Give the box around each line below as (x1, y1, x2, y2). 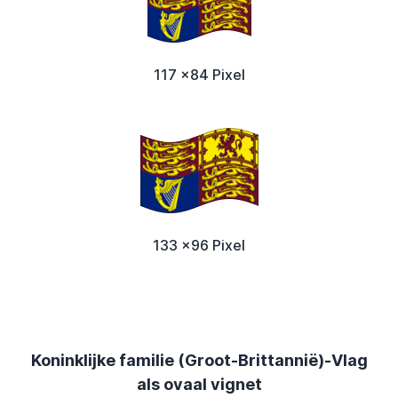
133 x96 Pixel (153, 236, 245, 255)
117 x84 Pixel (153, 66, 245, 84)
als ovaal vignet (136, 375, 262, 394)
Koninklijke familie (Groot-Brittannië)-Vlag (30, 351, 368, 370)
